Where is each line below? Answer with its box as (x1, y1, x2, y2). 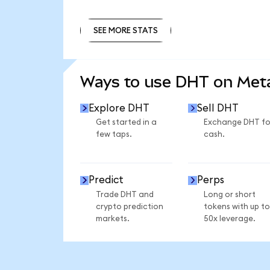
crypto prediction (95, 202, 163, 211)
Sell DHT (196, 102, 239, 113)
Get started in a (95, 118, 157, 127)
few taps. (95, 130, 132, 139)
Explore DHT (89, 102, 150, 113)
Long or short (203, 190, 256, 199)
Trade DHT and (95, 190, 154, 199)
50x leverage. (203, 214, 256, 223)
